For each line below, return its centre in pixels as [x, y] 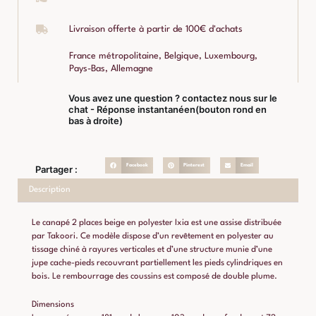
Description [49, 190]
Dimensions [53, 304]
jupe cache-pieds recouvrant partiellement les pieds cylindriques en [157, 263]
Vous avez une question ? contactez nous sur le [172, 98]
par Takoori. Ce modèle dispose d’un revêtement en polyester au [153, 236]
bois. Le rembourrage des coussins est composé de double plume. [154, 276]
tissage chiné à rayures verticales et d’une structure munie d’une [152, 249]
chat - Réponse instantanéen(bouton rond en [167, 109]
